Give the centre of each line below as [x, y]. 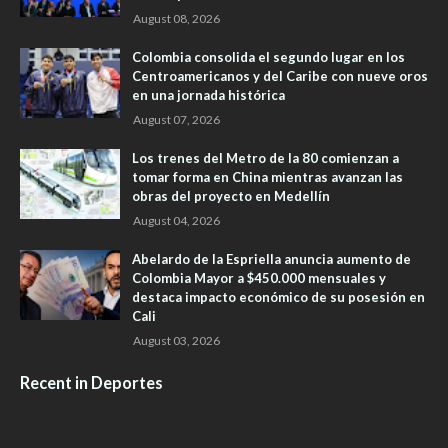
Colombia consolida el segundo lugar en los [268, 57]
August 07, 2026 [176, 120]
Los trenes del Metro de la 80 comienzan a [265, 158]
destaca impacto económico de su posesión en [278, 297]
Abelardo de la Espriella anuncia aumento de [271, 259]
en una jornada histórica [208, 95]
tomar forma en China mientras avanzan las [267, 177]
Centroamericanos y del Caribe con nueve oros [280, 76]
